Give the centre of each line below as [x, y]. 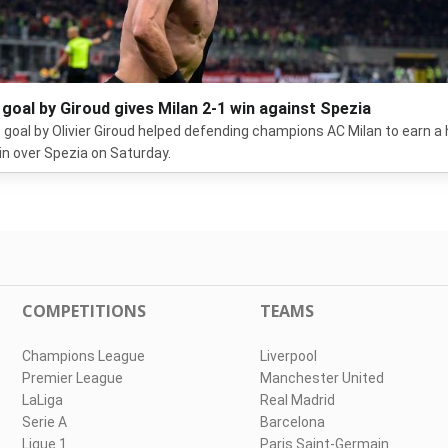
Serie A [45, 422]
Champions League [84, 356]
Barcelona [292, 422]
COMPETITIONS [84, 311]
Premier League [73, 378]
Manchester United [321, 378]
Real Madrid [297, 400]
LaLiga [43, 400]
